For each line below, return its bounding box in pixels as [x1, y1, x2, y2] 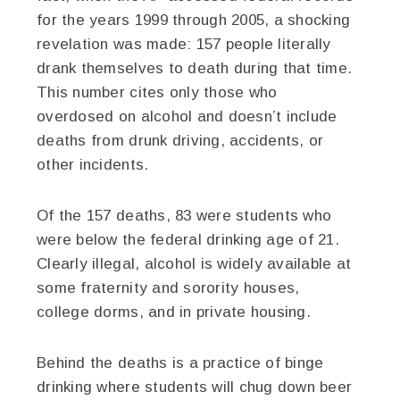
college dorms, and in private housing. [37, 304, 311, 321]
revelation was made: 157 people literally [37, 36, 331, 53]
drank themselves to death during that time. [37, 60, 353, 77]
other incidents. [37, 156, 149, 173]
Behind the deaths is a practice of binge [37, 354, 324, 371]
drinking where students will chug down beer [37, 379, 353, 396]
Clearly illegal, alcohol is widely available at [37, 255, 352, 272]
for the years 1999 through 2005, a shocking [37, 12, 351, 29]
